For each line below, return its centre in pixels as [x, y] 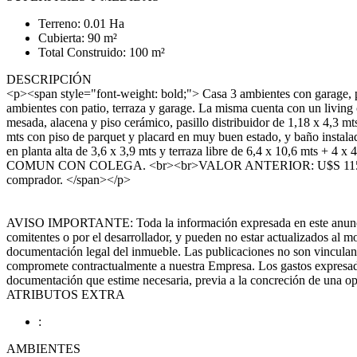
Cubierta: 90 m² [78, 38]
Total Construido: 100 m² [102, 52]
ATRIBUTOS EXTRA [66, 294]
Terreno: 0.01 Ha [81, 24]
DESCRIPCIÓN [49, 79]
